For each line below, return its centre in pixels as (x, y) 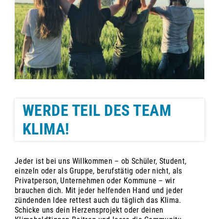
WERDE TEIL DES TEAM (97, 111)
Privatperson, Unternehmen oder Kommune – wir (95, 181)
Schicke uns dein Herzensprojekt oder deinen (89, 210)
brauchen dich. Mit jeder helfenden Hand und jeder (99, 191)
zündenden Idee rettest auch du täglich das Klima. (98, 200)
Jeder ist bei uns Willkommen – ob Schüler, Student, (101, 161)
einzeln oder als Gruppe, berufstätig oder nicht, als (99, 171)
